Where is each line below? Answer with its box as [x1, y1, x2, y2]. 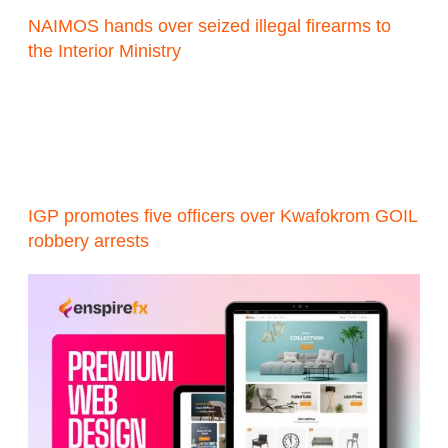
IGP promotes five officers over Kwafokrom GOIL [28, 205, 419, 226]
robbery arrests [28, 230, 150, 251]
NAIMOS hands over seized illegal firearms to [28, 15, 392, 36]
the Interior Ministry [28, 40, 182, 61]
